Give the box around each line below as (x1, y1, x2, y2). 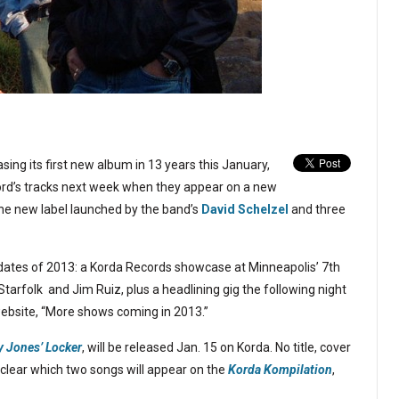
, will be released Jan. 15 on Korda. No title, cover (82, 340, 351, 354)
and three (289, 202, 346, 216)
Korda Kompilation (228, 362, 332, 377)
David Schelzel (201, 202, 289, 216)
